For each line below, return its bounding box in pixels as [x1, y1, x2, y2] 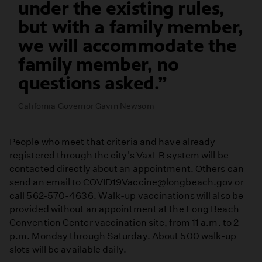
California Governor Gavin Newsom [18, 101, 154, 112]
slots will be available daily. [9, 244, 126, 256]
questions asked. [18, 73, 158, 95]
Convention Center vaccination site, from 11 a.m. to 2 [9, 217, 239, 229]
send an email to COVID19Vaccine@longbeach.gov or [9, 177, 244, 188]
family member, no [18, 54, 179, 76]
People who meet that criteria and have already [9, 136, 216, 148]
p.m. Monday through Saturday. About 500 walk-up [9, 230, 237, 242]
